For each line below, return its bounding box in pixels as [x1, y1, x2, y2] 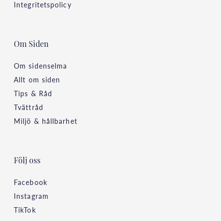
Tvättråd [14, 102, 43, 112]
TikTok [14, 205, 36, 215]
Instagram [14, 191, 49, 201]
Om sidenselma [14, 61, 68, 71]
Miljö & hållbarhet [14, 116, 77, 126]
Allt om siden [14, 74, 61, 85]
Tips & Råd [14, 88, 52, 99]
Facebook [14, 177, 47, 187]
